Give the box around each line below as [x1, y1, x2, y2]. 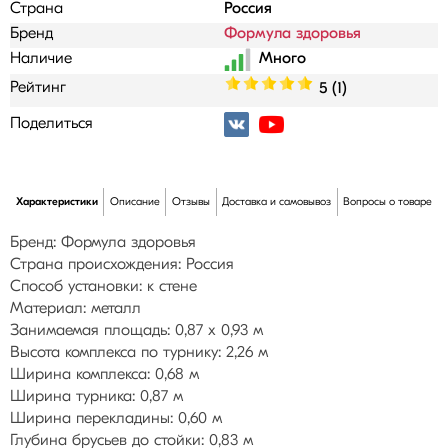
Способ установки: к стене [10, 279, 197, 295]
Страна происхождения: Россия [10, 257, 234, 273]
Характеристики [15, 196, 98, 208]
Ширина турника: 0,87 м [10, 389, 183, 405]
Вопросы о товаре [343, 196, 433, 208]
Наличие [10, 51, 72, 67]
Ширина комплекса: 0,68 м [10, 367, 199, 383]
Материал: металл [10, 301, 141, 317]
